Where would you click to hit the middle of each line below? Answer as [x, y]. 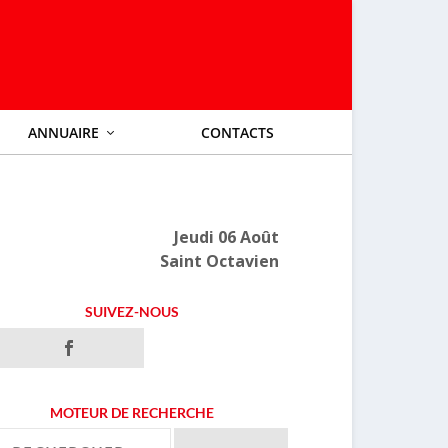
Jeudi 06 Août [226, 237]
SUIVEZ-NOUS [132, 311]
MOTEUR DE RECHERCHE [132, 412]
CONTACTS [238, 132]
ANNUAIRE [64, 132]
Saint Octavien [219, 261]
